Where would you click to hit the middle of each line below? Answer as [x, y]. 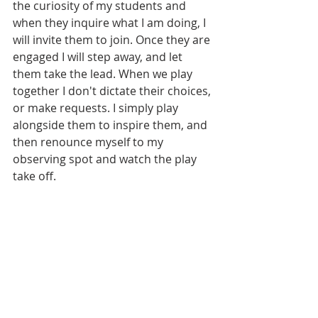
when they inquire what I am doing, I [111, 23]
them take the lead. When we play [104, 74]
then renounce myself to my [89, 142]
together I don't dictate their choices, [113, 91]
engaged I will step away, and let [99, 57]
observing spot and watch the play [106, 159]
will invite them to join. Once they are [113, 40]
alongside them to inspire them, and [111, 125]
